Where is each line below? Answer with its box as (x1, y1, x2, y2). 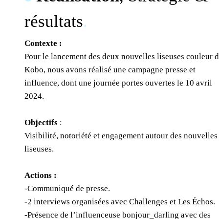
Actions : (24, 171, 57, 180)
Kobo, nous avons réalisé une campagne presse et (24, 65, 196, 74)
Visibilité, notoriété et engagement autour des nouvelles (24, 131, 218, 140)
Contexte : (24, 39, 63, 48)
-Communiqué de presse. (24, 184, 110, 193)
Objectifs (24, 118, 58, 127)
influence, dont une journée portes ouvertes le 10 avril (24, 78, 213, 88)
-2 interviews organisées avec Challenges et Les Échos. (24, 197, 216, 206)
